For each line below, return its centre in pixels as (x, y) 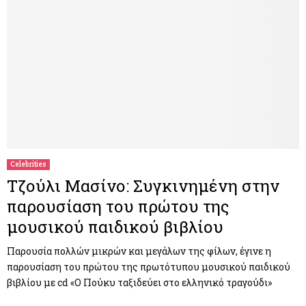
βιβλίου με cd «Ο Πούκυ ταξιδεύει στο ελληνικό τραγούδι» (139, 283)
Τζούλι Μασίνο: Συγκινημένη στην (143, 186)
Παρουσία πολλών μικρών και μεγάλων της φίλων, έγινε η (139, 251)
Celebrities (28, 165)
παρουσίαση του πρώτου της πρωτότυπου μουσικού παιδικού (149, 267)
